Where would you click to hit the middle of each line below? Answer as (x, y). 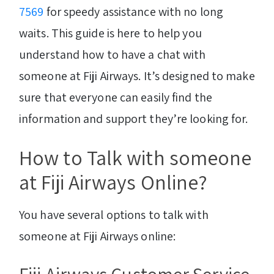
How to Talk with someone (135, 158)
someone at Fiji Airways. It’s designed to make (137, 76)
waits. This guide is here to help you (110, 33)
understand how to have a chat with (113, 55)
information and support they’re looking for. (134, 119)
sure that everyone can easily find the (116, 98)
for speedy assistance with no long (133, 12)
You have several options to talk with (114, 214)
